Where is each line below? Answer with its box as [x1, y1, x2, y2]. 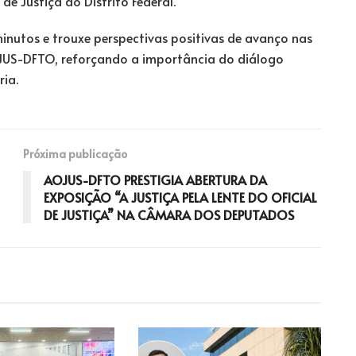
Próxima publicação [23, 145, 127, 161]
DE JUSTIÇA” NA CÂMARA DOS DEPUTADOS [44, 205, 294, 223]
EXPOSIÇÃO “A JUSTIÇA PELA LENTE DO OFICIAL [44, 188, 317, 206]
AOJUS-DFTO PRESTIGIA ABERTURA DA [44, 170, 267, 188]
